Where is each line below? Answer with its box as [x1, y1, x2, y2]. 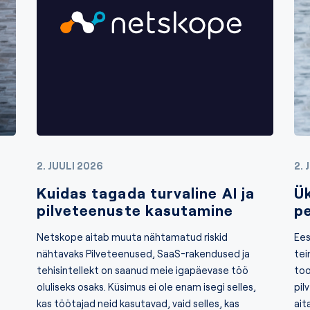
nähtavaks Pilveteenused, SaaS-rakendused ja [36, 247, 250, 259]
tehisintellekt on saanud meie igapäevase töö [36, 264, 248, 276]
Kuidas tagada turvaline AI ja [36, 183, 255, 202]
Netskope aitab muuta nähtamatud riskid [36, 230, 228, 243]
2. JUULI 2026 [36, 159, 103, 172]
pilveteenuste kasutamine [36, 201, 234, 219]
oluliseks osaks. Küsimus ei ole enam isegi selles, [36, 280, 256, 293]
